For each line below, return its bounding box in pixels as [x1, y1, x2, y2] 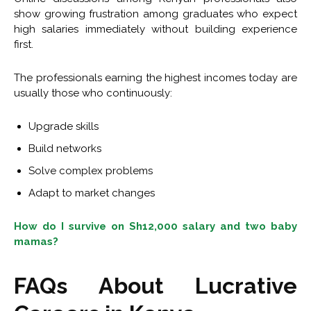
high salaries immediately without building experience [14, 23, 297, 36]
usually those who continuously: [14, 87, 172, 100]
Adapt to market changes [28, 187, 155, 200]
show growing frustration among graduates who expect [14, 8, 297, 21]
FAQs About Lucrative [14, 273, 297, 299]
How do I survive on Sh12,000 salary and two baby [14, 220, 297, 233]
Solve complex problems [28, 165, 153, 178]
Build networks [28, 142, 101, 155]
